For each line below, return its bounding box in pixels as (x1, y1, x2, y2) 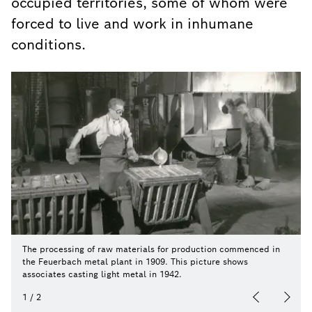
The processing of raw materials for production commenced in (22, 244, 280, 254)
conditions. (11, 36, 86, 54)
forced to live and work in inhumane (11, 15, 253, 33)
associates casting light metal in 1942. (22, 269, 182, 279)
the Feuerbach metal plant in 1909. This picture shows (22, 256, 248, 267)
